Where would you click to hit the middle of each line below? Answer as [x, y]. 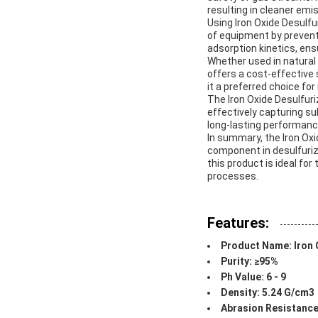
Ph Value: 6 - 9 [253, 277]
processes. [233, 176]
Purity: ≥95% [250, 262]
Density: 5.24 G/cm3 [268, 293]
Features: [238, 223]
